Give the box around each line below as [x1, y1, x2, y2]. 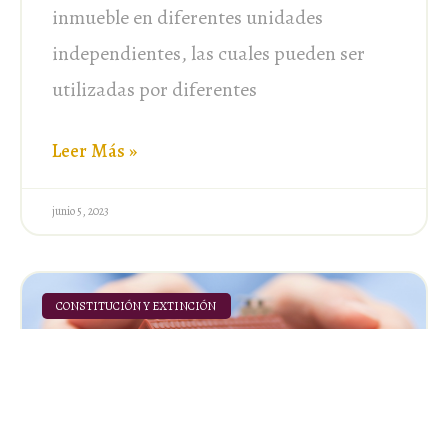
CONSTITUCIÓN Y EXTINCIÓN [56, 297, 217, 314]
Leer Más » [52, 137, 137, 164]
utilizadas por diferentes [52, 75, 257, 103]
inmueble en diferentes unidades [52, 3, 323, 31]
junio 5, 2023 [52, 202, 109, 219]
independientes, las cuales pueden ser [52, 39, 365, 67]
